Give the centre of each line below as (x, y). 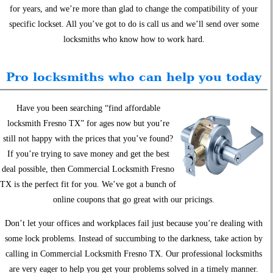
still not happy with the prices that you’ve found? (88, 139)
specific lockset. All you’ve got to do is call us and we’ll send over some (134, 24)
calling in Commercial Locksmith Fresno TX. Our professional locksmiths (134, 254)
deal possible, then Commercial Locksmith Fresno (88, 169)
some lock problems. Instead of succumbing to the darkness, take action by (134, 239)
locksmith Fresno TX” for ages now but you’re (88, 124)
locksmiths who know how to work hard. (134, 39)
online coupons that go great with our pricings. (134, 200)
